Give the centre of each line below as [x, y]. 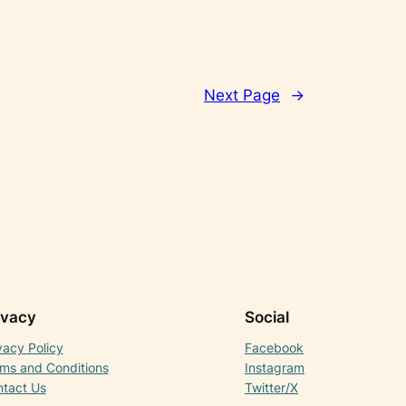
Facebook [274, 348]
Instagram [275, 368]
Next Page [242, 95]
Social [267, 317]
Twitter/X [271, 388]
